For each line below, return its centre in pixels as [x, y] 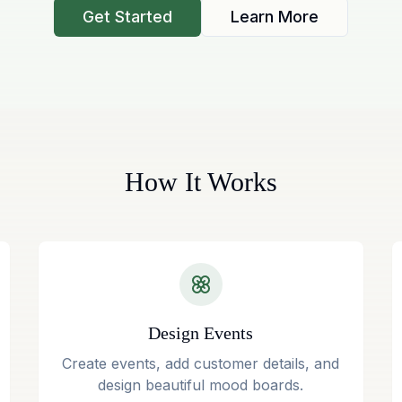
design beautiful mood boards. [201, 385]
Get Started [127, 17]
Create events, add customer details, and [201, 363]
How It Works [201, 182]
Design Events [201, 333]
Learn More [275, 17]
